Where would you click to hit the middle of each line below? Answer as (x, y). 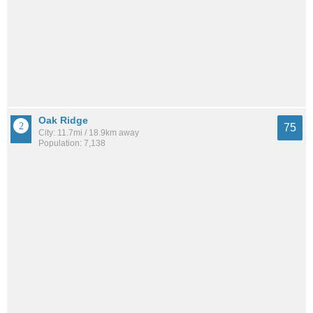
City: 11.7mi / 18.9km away (89, 133)
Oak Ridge (63, 121)
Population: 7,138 (72, 144)
